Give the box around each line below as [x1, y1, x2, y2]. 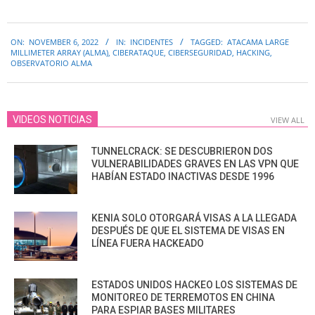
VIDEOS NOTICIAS [13, 113, 92, 125]
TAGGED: [191, 37, 223, 48]
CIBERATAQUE [112, 47, 164, 58]
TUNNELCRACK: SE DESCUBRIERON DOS [91, 145, 273, 157]
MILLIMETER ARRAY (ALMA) [11, 47, 108, 58]
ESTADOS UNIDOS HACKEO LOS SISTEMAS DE [91, 278, 297, 290]
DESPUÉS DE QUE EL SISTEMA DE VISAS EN [91, 224, 285, 236]
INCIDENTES [130, 37, 173, 48]
